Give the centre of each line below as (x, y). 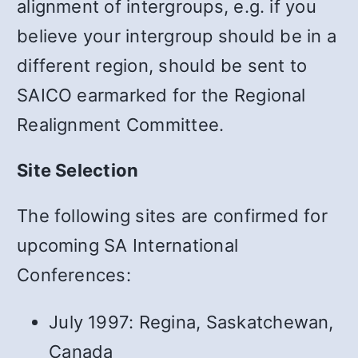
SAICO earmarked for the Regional (161, 95)
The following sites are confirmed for (172, 215)
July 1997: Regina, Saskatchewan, (191, 322)
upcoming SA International (128, 245)
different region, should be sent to (162, 65)
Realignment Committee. (121, 124)
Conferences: (74, 274)
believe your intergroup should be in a (177, 36)
